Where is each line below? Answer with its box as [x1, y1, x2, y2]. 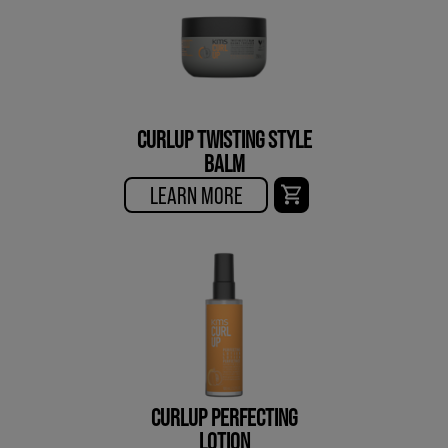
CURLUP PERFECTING [151, 402, 297, 432]
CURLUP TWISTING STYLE [136, 124, 312, 154]
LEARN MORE [149, 180, 243, 210]
